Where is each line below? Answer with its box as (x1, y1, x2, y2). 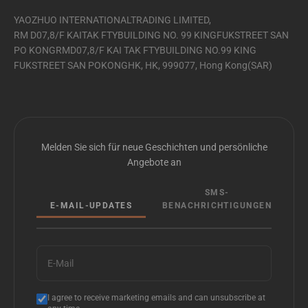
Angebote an (126, 156, 181, 168)
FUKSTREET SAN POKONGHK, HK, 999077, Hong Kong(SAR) (14, 59, 272, 71)
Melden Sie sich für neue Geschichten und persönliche (41, 141, 267, 153)
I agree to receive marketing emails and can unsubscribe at (47, 292, 265, 302)
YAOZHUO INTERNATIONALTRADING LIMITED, (14, 14, 211, 25)
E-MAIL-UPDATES (49, 200, 133, 210)
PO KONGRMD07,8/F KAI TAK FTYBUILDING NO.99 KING (14, 44, 256, 56)
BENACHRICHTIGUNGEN (162, 200, 272, 210)
